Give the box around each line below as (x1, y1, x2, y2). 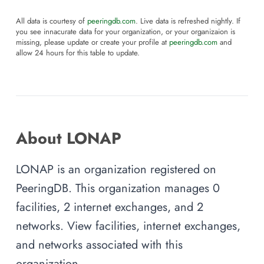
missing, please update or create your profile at (16, 37, 169, 48)
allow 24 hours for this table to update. (16, 48, 140, 59)
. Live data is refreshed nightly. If (136, 16, 240, 27)
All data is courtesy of (16, 16, 87, 27)
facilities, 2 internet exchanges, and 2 (16, 199, 203, 216)
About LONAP (16, 127, 121, 150)
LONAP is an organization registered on (16, 161, 216, 178)
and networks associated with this (16, 236, 183, 253)
